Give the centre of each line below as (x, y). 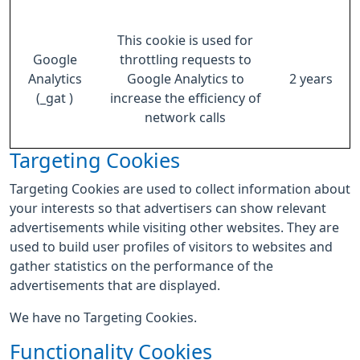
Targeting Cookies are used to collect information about (180, 189)
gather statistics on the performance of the (141, 266)
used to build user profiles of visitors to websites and (171, 247)
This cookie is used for (185, 40)
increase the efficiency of (185, 98)
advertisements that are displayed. (115, 285)
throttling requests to (185, 59)
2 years (311, 79)
